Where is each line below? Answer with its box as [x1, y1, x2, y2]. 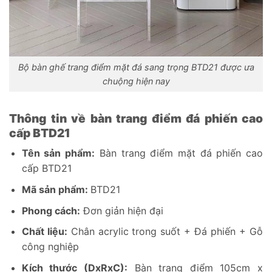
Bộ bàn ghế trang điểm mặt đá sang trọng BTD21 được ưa [18, 62, 254, 72]
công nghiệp [21, 240, 79, 253]
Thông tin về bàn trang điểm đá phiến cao [9, 110, 263, 126]
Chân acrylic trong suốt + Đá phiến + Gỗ [67, 225, 263, 238]
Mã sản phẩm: [21, 183, 90, 195]
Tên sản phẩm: [21, 147, 95, 160]
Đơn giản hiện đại [80, 204, 163, 217]
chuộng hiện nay [102, 76, 170, 86]
